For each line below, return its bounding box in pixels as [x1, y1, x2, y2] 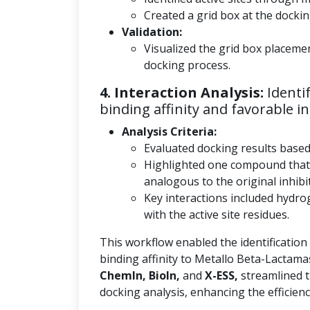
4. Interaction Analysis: [100, 83, 264, 102]
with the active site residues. [144, 207, 289, 222]
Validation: [122, 24, 182, 39]
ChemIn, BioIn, [100, 268, 180, 283]
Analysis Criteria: [122, 124, 217, 139]
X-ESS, [205, 268, 238, 283]
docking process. [144, 57, 230, 73]
